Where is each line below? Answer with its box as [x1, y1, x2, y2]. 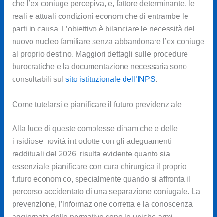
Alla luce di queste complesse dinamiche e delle [12, 124, 178, 133]
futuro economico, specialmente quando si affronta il [12, 175, 190, 184]
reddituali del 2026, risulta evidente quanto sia [12, 150, 170, 158]
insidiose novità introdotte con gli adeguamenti [12, 137, 171, 146]
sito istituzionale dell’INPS [65, 75, 155, 84]
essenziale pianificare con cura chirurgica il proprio [12, 162, 186, 171]
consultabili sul [12, 75, 65, 84]
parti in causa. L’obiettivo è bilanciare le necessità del [12, 25, 195, 33]
